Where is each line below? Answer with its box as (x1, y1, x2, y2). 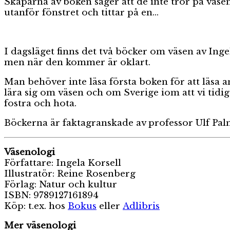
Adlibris (123, 200, 160, 212)
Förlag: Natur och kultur (4, 179, 117, 190)
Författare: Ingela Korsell (4, 157, 121, 168)
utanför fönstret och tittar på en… (4, 7, 159, 18)
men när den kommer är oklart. (4, 56, 150, 68)
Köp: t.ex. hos (4, 200, 68, 212)
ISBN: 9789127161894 (4, 189, 99, 201)
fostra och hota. (4, 98, 76, 109)
